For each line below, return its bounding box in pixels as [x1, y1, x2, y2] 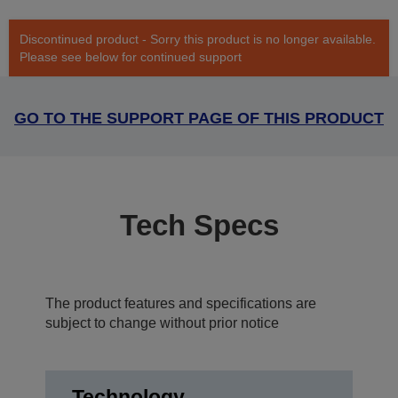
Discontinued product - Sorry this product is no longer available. [20, 32, 376, 47]
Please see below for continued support [20, 50, 242, 65]
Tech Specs [119, 209, 279, 243]
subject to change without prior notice [45, 315, 279, 331]
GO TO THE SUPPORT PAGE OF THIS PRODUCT [14, 109, 384, 128]
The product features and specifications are [45, 296, 316, 312]
